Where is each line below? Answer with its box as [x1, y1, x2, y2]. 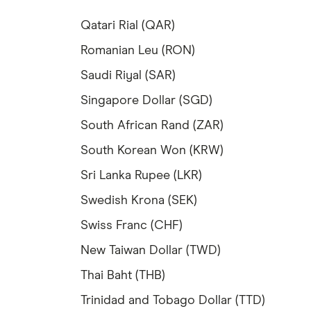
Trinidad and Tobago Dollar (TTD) [81, 294, 265, 308]
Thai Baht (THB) [81, 269, 165, 283]
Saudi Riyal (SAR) [81, 69, 176, 83]
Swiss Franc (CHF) [81, 219, 183, 233]
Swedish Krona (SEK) [81, 194, 197, 208]
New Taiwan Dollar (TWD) [81, 244, 221, 258]
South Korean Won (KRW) [81, 144, 224, 158]
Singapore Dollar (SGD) [81, 94, 212, 108]
